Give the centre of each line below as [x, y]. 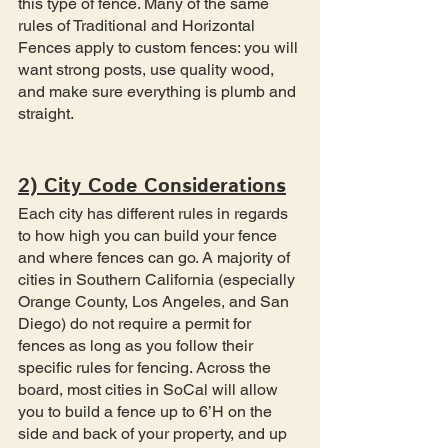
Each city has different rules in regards [155, 213]
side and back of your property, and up [154, 433]
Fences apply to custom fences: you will [160, 47]
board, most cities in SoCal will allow [150, 389]
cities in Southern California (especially [158, 279]
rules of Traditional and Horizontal [138, 25]
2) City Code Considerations [152, 186]
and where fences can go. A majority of [156, 257]
